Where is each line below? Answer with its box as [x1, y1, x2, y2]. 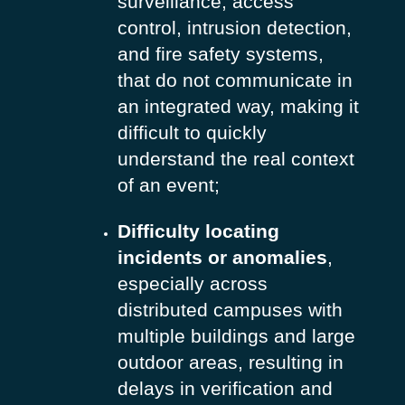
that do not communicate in [117, 70, 353, 91]
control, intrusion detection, [117, 17, 352, 39]
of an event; [117, 174, 220, 196]
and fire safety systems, [117, 43, 324, 65]
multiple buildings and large [117, 325, 355, 347]
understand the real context [117, 148, 354, 170]
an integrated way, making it [117, 96, 359, 118]
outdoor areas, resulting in [117, 352, 344, 373]
